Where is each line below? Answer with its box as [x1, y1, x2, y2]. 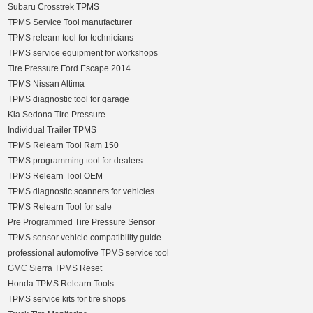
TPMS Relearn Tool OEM [8, 171, 103, 182]
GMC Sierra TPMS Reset [8, 263, 103, 274]
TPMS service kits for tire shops [8, 294, 126, 305]
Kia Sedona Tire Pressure [8, 110, 106, 120]
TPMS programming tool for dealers [8, 156, 143, 166]
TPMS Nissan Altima [8, 79, 85, 89]
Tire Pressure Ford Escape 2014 [8, 64, 131, 74]
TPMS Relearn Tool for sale [8, 202, 112, 212]
